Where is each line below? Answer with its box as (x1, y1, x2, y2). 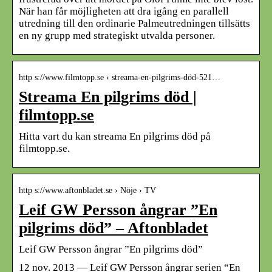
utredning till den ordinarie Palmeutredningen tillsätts (19, 17, 250, 29)
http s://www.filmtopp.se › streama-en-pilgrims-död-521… (19, 72, 220, 82)
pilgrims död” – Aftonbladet (19, 219, 208, 237)
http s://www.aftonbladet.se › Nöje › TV (19, 185, 156, 195)
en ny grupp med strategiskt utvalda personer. (19, 29, 215, 41)
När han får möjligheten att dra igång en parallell (19, 5, 229, 17)
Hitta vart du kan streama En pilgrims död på (19, 130, 211, 142)
